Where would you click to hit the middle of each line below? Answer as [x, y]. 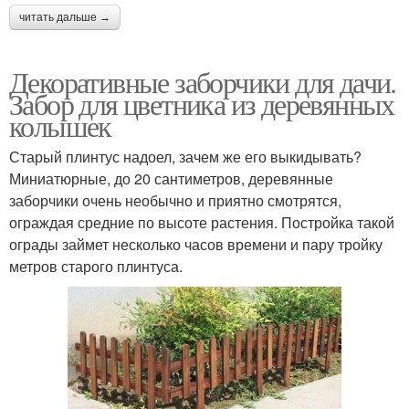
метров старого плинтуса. [96, 266]
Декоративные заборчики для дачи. [203, 81]
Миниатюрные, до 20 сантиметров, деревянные [171, 178]
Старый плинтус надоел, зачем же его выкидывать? [185, 156]
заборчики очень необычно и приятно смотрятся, [175, 200]
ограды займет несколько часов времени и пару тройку [196, 244]
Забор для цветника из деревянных [202, 103]
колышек [60, 125]
